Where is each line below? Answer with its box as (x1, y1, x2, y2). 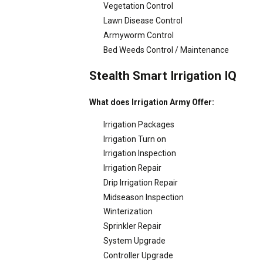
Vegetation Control (103, 1, 173, 11)
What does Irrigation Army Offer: (89, 97, 215, 107)
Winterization (103, 207, 153, 217)
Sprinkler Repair (103, 221, 161, 231)
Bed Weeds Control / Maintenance (103, 45, 229, 55)
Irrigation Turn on (103, 134, 166, 144)
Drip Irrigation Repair (103, 177, 178, 187)
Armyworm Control (103, 30, 174, 40)
